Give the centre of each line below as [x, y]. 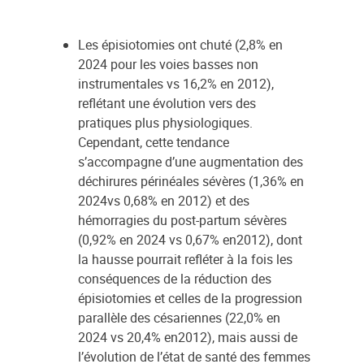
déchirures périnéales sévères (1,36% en [191, 181]
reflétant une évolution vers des [167, 103]
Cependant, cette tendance [154, 142]
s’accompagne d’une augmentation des [191, 162]
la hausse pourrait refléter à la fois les [185, 259]
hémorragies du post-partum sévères [182, 220]
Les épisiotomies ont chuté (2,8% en [180, 45]
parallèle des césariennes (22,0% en [179, 318]
